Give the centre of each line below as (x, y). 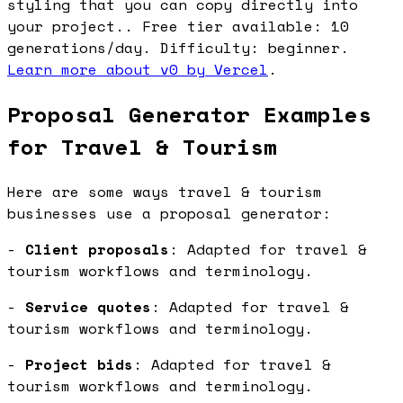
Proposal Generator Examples (189, 114)
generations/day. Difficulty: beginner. (178, 47)
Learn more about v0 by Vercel (138, 69)
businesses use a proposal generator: (169, 213)
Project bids (79, 364)
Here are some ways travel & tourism (165, 191)
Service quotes (88, 306)
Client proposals (97, 249)
